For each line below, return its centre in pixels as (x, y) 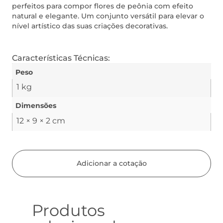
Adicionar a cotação (111, 164)
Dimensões (36, 106)
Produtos (68, 211)
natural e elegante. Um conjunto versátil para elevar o (108, 16)
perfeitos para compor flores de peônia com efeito (103, 6)
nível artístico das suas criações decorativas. (90, 26)
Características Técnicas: (61, 58)
